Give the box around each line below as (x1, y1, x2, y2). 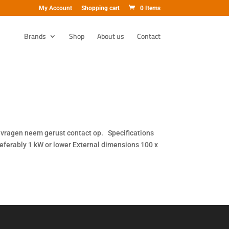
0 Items (140, 5, 161, 12)
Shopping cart (81, 5, 120, 12)
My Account (38, 5, 72, 12)
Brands (24, 30, 46, 43)
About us (97, 30, 124, 43)
